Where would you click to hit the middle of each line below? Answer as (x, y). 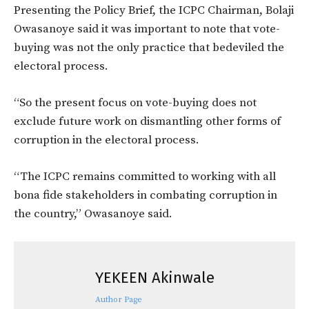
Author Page (118, 299)
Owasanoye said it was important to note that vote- (147, 29)
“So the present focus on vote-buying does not (135, 102)
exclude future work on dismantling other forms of (147, 121)
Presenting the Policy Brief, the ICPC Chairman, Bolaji (154, 10)
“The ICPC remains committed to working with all (145, 176)
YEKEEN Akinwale (154, 277)
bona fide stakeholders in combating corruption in (146, 195)
